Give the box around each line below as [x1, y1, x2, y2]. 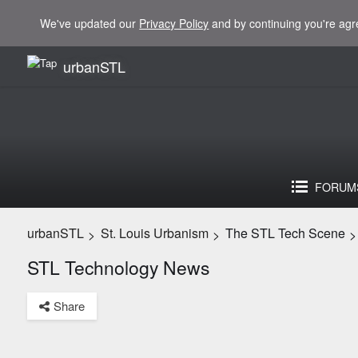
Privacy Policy [139, 15, 209, 31]
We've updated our [40, 15, 140, 31]
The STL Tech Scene [225, 224, 345, 242]
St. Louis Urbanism [100, 224, 209, 242]
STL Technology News [26, 254, 209, 280]
